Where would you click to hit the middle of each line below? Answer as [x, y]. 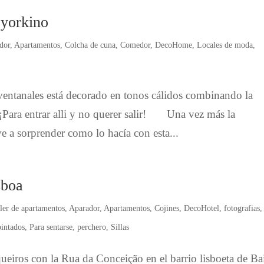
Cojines [167, 208]
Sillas [120, 227]
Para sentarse [51, 227]
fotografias [242, 208]
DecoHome [174, 45]
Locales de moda [225, 45]
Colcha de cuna [90, 45]
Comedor [136, 45]
